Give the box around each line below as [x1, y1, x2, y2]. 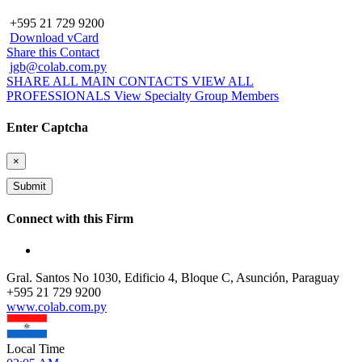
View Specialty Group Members [114, 89, 279, 103]
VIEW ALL [192, 74, 254, 89]
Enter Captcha [6, 120, 88, 135]
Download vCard [10, 31, 99, 45]
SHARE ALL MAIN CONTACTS [6, 74, 192, 89]
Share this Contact [6, 45, 99, 60]
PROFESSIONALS [6, 89, 114, 103]
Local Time [6, 341, 65, 356]
